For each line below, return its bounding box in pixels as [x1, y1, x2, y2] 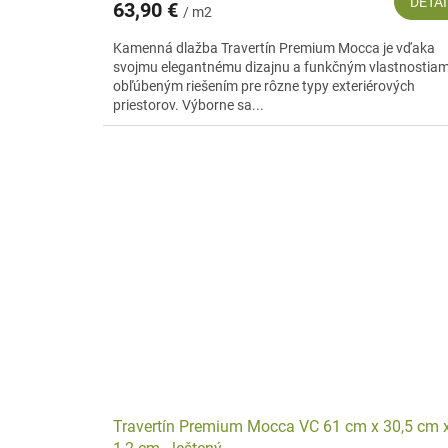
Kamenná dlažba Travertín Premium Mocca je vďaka [113, 39, 435, 56]
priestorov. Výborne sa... [113, 96, 264, 113]
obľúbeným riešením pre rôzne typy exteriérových [113, 77, 415, 94]
